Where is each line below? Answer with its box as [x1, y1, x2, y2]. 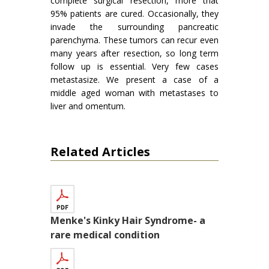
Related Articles [50, 144, 150, 160]
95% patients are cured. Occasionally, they [50, 8, 219, 19]
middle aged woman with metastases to [50, 87, 219, 98]
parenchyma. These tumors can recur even [50, 34, 219, 46]
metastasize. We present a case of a [50, 74, 219, 85]
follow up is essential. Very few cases [50, 61, 219, 72]
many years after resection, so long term [50, 47, 219, 59]
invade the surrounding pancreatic [50, 21, 219, 32]
